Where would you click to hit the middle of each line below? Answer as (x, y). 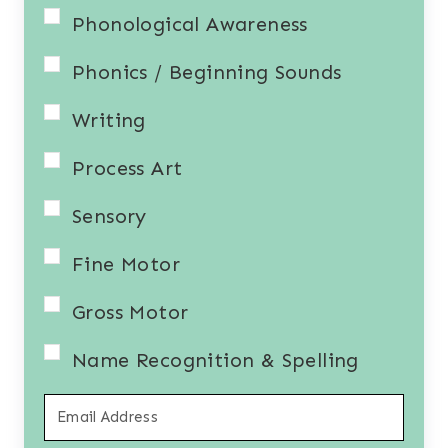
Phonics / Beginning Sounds (207, 72)
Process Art (127, 168)
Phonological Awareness (190, 24)
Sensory (109, 216)
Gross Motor (130, 312)
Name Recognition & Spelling (215, 360)
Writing (109, 120)
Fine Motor (126, 264)
